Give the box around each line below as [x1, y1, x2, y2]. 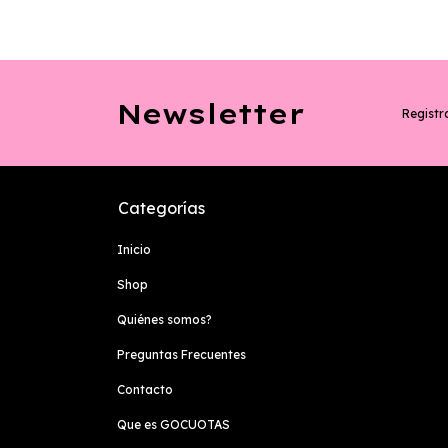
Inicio [117, 242, 151, 258]
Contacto [117, 382, 173, 398]
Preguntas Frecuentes [117, 347, 246, 363]
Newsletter [117, 95, 305, 131]
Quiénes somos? [117, 312, 212, 328]
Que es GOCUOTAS [117, 417, 230, 433]
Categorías [118, 198, 205, 219]
